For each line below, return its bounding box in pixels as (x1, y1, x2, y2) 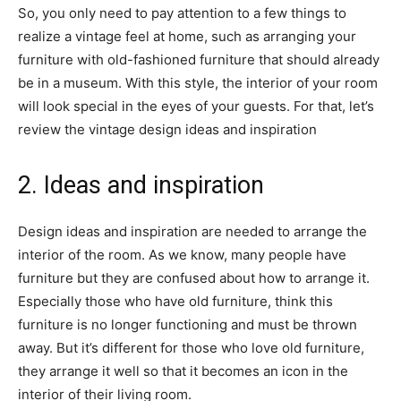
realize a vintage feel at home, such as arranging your (18, 27, 356, 45)
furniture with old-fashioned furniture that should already (18, 50, 380, 68)
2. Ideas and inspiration (18, 170, 264, 200)
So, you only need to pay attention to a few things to (18, 4, 346, 21)
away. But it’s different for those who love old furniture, (18, 338, 364, 356)
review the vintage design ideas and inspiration (18, 120, 317, 138)
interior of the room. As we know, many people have (18, 245, 346, 263)
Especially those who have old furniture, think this (18, 292, 333, 310)
